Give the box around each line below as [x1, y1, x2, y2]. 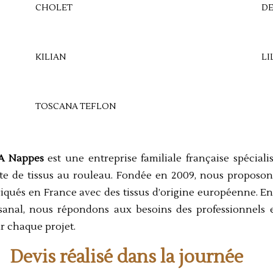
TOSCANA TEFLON [35, 101, 116, 112]
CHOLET [35, 2, 73, 14]
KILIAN [35, 51, 66, 63]
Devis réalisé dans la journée [10, 245, 244, 268]
